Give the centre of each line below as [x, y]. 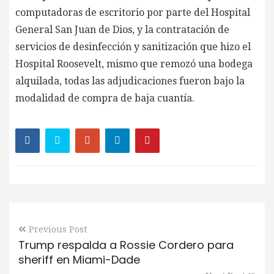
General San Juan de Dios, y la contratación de [122, 29]
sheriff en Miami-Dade [79, 259]
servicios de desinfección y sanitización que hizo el [133, 46]
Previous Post [58, 229]
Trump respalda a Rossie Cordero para [126, 245]
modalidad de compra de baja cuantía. [105, 98]
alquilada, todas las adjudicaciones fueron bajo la [130, 81]
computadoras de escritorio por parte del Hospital [133, 12]
